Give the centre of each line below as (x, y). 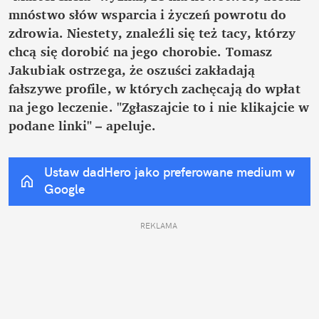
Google (64, 189)
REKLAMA (159, 226)
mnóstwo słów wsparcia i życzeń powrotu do (148, 15)
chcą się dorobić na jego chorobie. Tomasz (141, 52)
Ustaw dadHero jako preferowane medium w (169, 172)
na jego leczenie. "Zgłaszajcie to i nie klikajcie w (159, 107)
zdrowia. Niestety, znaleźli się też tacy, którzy (152, 33)
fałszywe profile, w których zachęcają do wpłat (155, 89)
